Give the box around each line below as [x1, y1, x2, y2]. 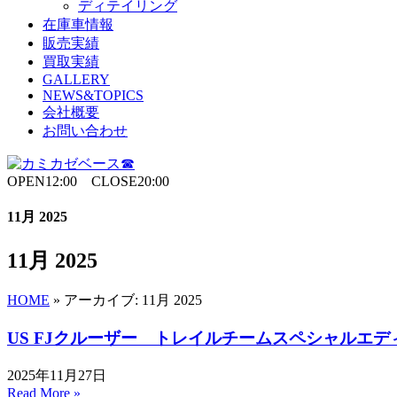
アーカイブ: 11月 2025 [64, 292, 202, 308]
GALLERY [43, 72, 110, 87]
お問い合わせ [43, 123, 128, 138]
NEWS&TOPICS [43, 88, 144, 103]
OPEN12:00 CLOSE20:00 [7, 174, 169, 189]
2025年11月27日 [7, 367, 106, 383]
